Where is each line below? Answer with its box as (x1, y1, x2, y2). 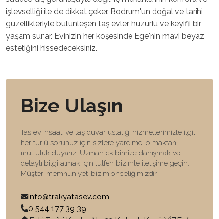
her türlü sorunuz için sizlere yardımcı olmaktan (21, 138, 176, 147)
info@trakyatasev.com (28, 192, 109, 201)
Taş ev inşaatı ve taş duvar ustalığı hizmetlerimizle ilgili (21, 128, 197, 137)
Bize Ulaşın (21, 93, 123, 117)
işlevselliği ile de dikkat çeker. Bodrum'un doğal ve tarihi (6, 6, 203, 16)
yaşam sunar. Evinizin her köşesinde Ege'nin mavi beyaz (6, 31, 204, 41)
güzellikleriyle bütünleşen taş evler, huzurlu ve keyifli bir (6, 19, 201, 28)
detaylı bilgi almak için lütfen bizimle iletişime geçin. (21, 158, 189, 168)
